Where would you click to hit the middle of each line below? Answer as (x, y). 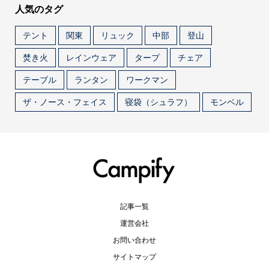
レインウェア (91, 57)
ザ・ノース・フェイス (65, 101)
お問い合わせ (134, 240)
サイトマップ (134, 257)
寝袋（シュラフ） (158, 101)
